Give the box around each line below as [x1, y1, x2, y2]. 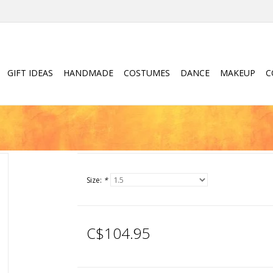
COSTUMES [124, 67, 170, 79]
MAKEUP [220, 67, 255, 79]
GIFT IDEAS [7, 67, 53, 79]
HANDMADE [63, 67, 113, 79]
